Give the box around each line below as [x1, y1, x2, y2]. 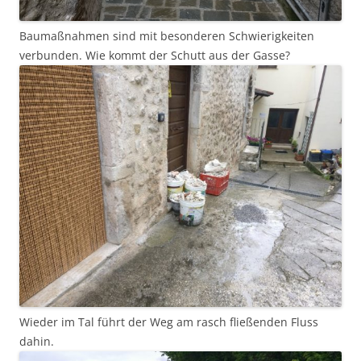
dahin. [19, 334, 54, 350]
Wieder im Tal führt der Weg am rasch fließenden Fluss [19, 314, 318, 330]
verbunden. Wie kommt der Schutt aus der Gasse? [19, 48, 290, 64]
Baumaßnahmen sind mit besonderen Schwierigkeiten [19, 28, 314, 44]
